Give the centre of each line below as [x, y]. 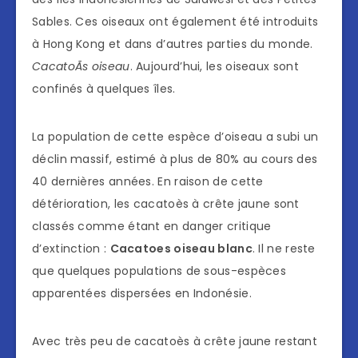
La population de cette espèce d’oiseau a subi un [175, 137]
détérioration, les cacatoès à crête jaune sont [166, 204]
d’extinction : [71, 249]
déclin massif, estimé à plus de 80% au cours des [175, 159]
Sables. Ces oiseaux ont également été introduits [175, 22]
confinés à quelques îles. [104, 89]
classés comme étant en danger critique [152, 227]
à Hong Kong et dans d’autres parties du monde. [173, 44]
